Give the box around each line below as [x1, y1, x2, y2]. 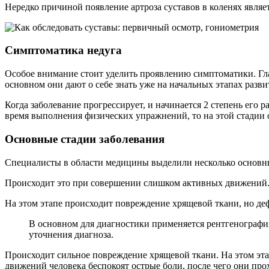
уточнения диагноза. [29, 229, 113, 240]
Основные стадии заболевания [5, 132, 165, 145]
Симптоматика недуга [5, 44, 122, 57]
